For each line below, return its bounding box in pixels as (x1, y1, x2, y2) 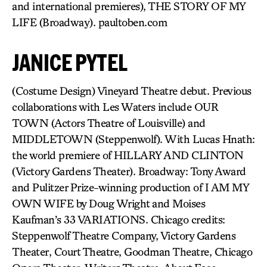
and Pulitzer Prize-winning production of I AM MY (12, 181, 249, 194)
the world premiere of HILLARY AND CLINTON (12, 148, 244, 162)
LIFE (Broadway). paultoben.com (12, 15, 167, 29)
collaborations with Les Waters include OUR (12, 100, 218, 113)
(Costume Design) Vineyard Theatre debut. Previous (12, 84, 252, 97)
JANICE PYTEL (12, 49, 128, 75)
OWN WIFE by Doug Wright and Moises (12, 197, 205, 210)
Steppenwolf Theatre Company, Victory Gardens (12, 229, 235, 242)
